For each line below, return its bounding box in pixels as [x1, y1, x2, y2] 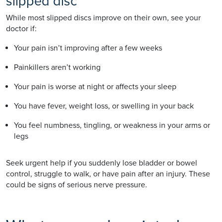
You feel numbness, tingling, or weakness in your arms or [14, 120, 210, 130]
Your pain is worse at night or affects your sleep [14, 81, 176, 92]
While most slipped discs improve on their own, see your [6, 12, 201, 23]
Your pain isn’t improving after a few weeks [14, 43, 162, 53]
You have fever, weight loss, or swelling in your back [14, 101, 194, 111]
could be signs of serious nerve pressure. [6, 179, 147, 190]
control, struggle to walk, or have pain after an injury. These [6, 168, 210, 179]
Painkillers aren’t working [14, 62, 101, 72]
